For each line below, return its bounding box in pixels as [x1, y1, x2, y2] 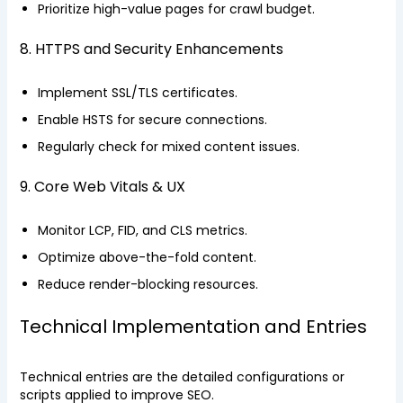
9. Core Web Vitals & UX [19, 176, 185, 197]
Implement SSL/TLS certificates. [37, 84, 237, 102]
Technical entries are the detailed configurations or [19, 368, 345, 386]
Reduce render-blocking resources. [37, 275, 258, 293]
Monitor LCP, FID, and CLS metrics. [37, 221, 247, 239]
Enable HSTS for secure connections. [37, 111, 267, 129]
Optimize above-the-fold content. [37, 248, 256, 266]
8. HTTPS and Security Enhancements [19, 39, 283, 59]
